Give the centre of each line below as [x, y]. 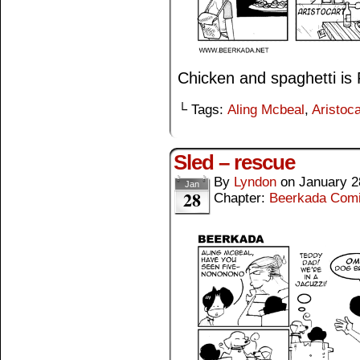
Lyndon [255, 182]
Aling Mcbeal [266, 109]
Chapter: [241, 198]
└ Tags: [202, 109]
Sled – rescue [234, 162]
